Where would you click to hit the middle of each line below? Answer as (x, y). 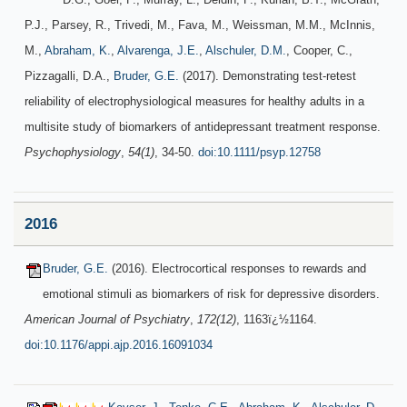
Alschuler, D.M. (246, 50)
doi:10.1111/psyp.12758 (259, 152)
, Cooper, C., (319, 50)
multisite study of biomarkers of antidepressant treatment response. (203, 127)
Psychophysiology (73, 152)
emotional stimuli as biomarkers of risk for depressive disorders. (211, 294)
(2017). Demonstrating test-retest (268, 76)
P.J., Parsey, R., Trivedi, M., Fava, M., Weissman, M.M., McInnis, (200, 25)
